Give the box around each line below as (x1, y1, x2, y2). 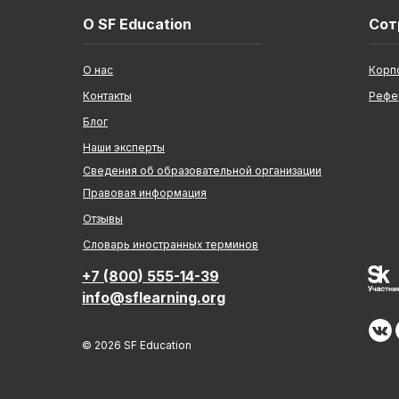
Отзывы (83, 212, 123, 225)
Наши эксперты (83, 141, 165, 154)
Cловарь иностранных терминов (83, 238, 258, 251)
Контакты (83, 89, 132, 102)
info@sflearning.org (82, 289, 225, 306)
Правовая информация (83, 186, 207, 199)
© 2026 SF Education (82, 338, 191, 352)
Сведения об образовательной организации (83, 164, 322, 177)
